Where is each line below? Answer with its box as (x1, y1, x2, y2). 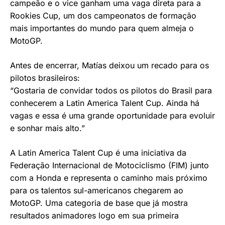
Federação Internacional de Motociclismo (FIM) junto (10, 160, 209, 171)
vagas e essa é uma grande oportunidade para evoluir (10, 110, 215, 121)
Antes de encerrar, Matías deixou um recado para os (10, 60, 209, 71)
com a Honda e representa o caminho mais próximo (10, 173, 207, 183)
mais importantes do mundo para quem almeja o (10, 23, 194, 34)
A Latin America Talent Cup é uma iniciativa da (10, 148, 186, 158)
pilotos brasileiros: (10, 73, 80, 83)
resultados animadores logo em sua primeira (10, 210, 179, 221)
